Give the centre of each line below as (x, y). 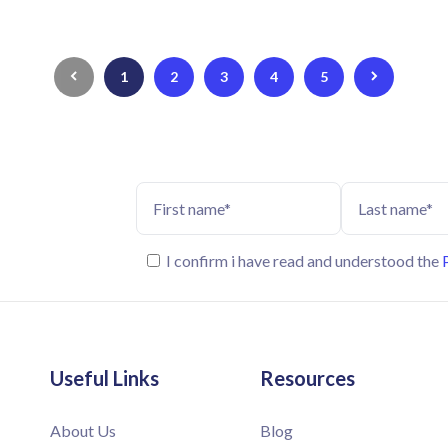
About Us (83, 430)
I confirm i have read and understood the (303, 260)
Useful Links (105, 378)
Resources (308, 378)
